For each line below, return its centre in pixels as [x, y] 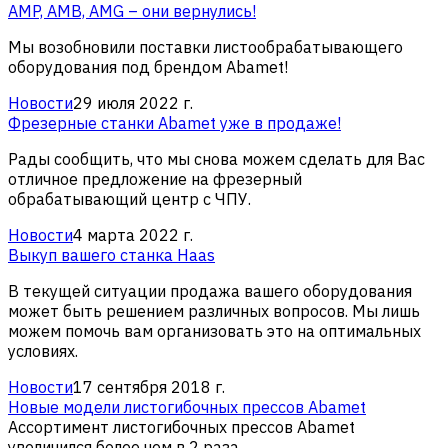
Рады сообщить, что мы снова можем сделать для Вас [216, 158]
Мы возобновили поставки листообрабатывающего [205, 46]
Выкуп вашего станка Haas [111, 254]
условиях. [43, 350]
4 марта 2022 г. [133, 234]
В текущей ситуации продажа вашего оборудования [210, 290]
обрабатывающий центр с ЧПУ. [129, 198]
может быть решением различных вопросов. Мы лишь [214, 310]
